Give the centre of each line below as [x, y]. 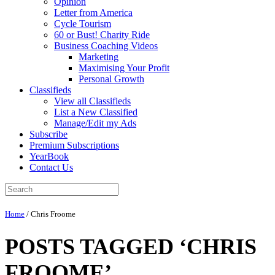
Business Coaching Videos [106, 46]
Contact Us [51, 167]
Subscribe [48, 134]
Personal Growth [111, 79]
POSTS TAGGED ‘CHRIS [131, 246]
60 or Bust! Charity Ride [102, 35]
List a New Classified [96, 112]
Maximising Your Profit [124, 68]
